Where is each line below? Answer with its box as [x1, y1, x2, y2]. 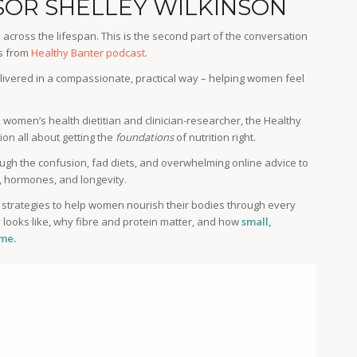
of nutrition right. [174, 130, 257, 145]
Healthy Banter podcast [31, 45, 146, 61]
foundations [116, 130, 175, 145]
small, [241, 214, 273, 229]
